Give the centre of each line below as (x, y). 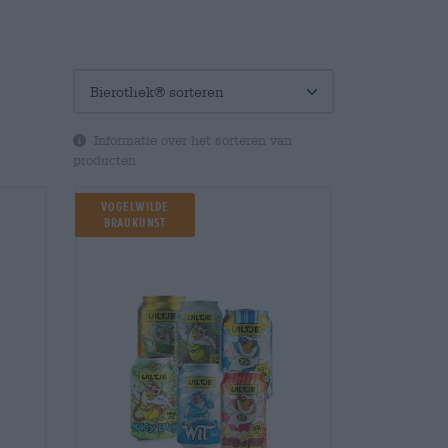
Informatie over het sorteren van (190, 141)
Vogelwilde (135, 207)
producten (104, 161)
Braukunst (135, 223)
